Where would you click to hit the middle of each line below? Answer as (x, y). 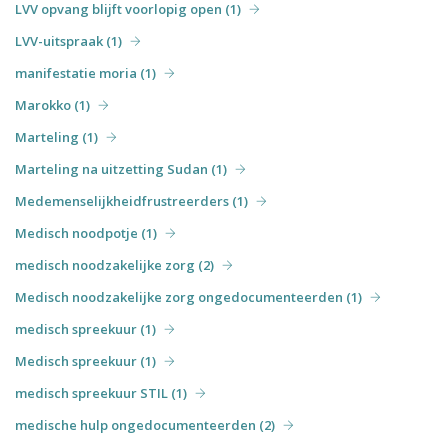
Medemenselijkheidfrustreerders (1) (131, 200)
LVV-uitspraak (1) (68, 40)
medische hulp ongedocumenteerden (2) (145, 424)
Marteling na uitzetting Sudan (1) (121, 168)
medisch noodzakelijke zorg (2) (114, 264)
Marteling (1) (56, 136)
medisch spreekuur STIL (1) (101, 392)
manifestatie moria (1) (85, 72)
